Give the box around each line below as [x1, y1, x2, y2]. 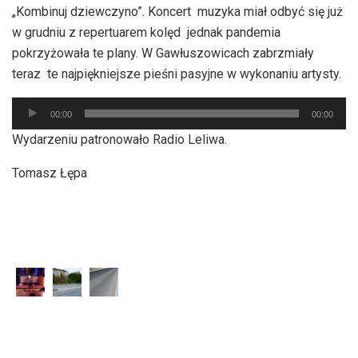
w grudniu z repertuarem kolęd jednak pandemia [12, 24, 280, 40]
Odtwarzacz [11, 98, 78, 114]
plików [11, 119, 48, 135]
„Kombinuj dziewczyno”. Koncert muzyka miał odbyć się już [12, 3, 343, 19]
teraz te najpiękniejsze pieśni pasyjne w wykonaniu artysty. [12, 66, 341, 82]
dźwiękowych [11, 140, 86, 156]
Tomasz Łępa [12, 165, 87, 181]
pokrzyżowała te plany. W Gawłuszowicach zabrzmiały [12, 45, 314, 61]
